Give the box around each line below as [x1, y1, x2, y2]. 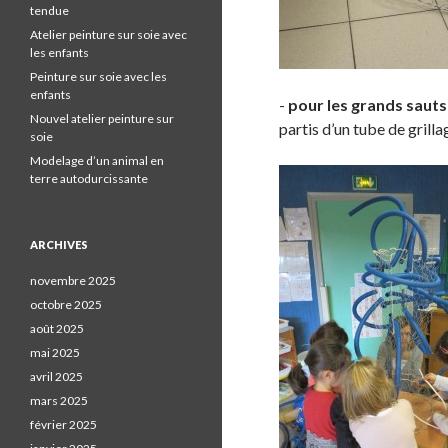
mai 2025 [30, 345, 80, 360]
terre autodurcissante [30, 171, 148, 186]
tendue [30, 3, 69, 18]
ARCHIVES [30, 238, 88, 251]
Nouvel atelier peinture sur [30, 111, 174, 126]
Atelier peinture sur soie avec [30, 27, 187, 42]
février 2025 [30, 417, 97, 432]
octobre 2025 [30, 297, 102, 312]
